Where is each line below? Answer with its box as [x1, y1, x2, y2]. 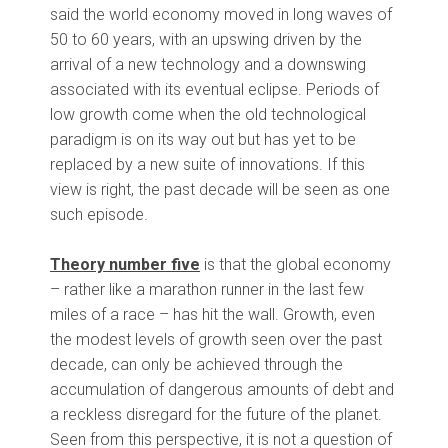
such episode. [50, 205, 148, 225]
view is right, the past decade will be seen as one [50, 180, 390, 200]
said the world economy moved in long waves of [50, 5, 392, 25]
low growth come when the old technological [50, 105, 366, 125]
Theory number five [50, 255, 200, 275]
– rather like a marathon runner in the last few [50, 280, 364, 300]
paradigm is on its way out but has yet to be [50, 130, 356, 150]
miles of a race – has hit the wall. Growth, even [50, 305, 375, 325]
